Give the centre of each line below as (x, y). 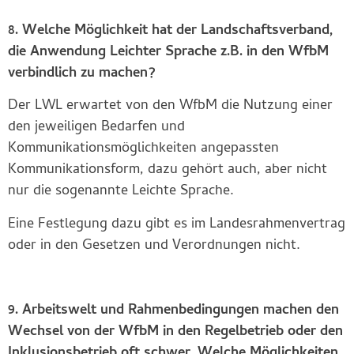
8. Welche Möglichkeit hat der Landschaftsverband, (171, 31)
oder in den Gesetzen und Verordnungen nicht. (154, 246)
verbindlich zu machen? (82, 73)
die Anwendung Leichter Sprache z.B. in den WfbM (168, 52)
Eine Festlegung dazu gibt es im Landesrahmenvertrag (177, 224)
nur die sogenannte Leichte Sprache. (121, 192)
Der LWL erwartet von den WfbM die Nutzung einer (170, 107)
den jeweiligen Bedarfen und (96, 128)
